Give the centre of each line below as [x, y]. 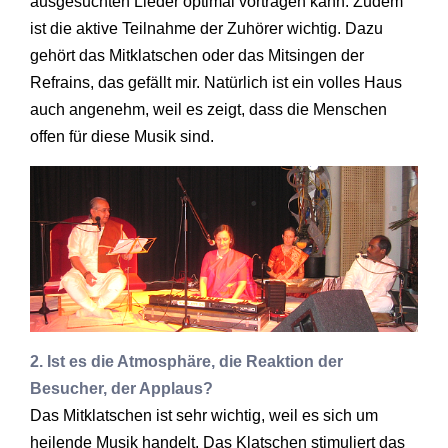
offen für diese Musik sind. [122, 137]
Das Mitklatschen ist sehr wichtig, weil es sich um [204, 415]
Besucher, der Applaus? [121, 388]
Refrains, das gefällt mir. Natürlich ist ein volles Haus [216, 83]
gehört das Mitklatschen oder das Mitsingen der [197, 56]
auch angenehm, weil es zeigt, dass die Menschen [208, 110]
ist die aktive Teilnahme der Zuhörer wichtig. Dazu [206, 29]
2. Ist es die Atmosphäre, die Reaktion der [186, 361]
